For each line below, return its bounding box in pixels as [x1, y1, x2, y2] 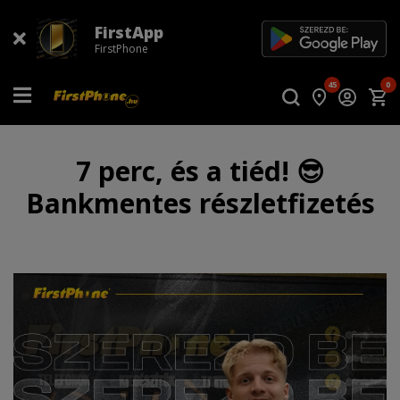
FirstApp [95, 21, 163, 43]
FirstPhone [95, 40, 148, 56]
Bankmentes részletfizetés [25, 184, 375, 221]
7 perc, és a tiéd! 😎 [76, 152, 324, 189]
